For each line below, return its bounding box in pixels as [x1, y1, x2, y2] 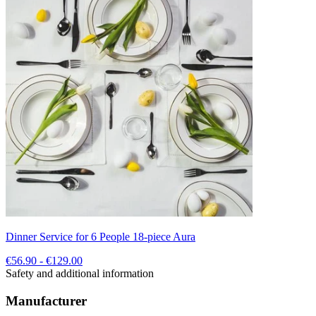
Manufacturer [6, 293, 87, 308]
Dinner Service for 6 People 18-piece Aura [6, 230, 195, 243]
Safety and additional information [6, 267, 154, 279]
